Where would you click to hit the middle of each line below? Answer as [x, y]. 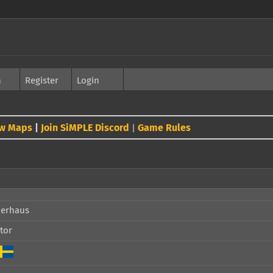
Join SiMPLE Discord [85, 128]
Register [42, 81]
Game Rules [164, 128]
